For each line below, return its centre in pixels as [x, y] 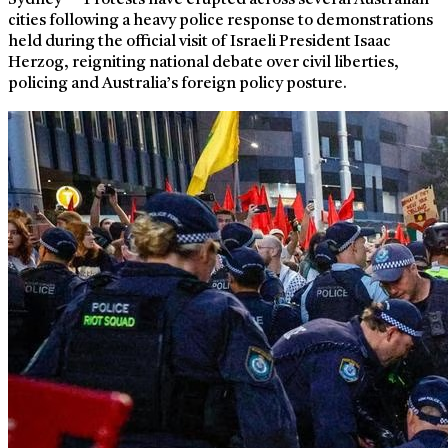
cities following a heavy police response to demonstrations [220, 21]
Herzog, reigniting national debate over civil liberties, [203, 63]
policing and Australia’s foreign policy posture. [177, 84]
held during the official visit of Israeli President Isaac [199, 42]
